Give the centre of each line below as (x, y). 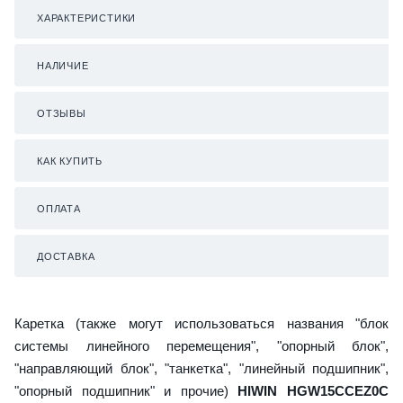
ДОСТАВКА (66, 256)
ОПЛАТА (59, 208)
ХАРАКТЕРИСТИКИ (87, 18)
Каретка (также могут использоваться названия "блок (201, 323)
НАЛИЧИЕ (63, 65)
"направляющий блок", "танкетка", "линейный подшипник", (201, 368)
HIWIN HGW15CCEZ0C (313, 390)
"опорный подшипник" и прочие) (126, 390)
